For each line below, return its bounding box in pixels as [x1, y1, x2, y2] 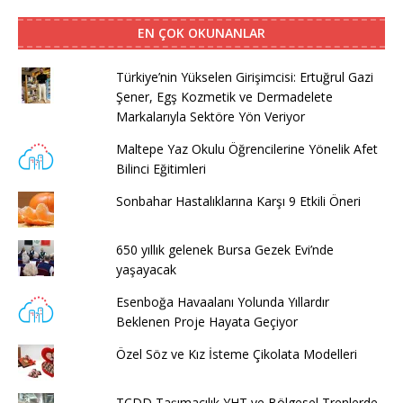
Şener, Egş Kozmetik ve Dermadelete [115, 88, 333, 106]
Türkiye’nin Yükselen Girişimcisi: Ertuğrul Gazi [115, 68, 373, 86]
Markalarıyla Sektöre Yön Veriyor [115, 108, 305, 126]
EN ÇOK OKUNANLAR [138, 24, 265, 42]
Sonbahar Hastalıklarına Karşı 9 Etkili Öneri [115, 193, 361, 210]
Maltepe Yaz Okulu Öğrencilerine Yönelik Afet [115, 140, 378, 158]
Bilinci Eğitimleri [115, 160, 206, 178]
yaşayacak [115, 261, 176, 279]
